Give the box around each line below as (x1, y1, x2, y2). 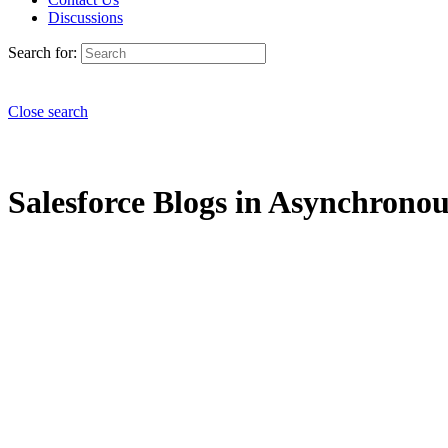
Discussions (48, 9, 123, 26)
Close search (8, 103, 88, 120)
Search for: (8, 44, 77, 61)
